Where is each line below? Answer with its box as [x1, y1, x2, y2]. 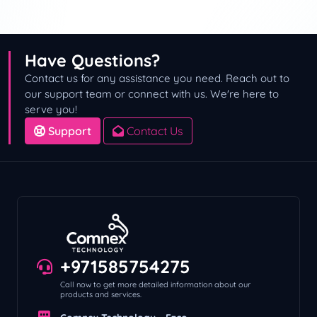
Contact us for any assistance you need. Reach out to [25, 71, 289, 85]
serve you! [25, 103, 77, 116]
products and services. [59, 289, 142, 299]
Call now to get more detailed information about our [59, 279, 250, 289]
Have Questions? [25, 50, 160, 71]
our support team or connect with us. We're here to [25, 87, 279, 100]
